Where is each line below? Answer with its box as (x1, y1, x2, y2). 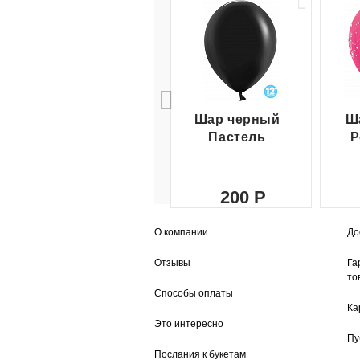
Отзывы (154, 256, 190, 268)
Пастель (208, 129, 266, 144)
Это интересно (154, 317, 223, 329)
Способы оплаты (154, 287, 233, 299)
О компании (154, 226, 208, 238)
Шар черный (194, 112, 280, 126)
